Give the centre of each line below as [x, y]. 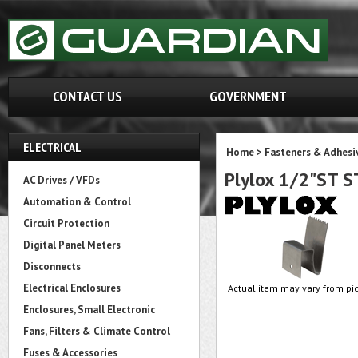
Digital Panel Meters [72, 245]
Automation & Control [77, 202]
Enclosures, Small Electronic [89, 310]
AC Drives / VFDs [62, 180]
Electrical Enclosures [72, 288]
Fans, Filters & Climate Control [97, 331]
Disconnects [52, 267]
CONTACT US [87, 96]
